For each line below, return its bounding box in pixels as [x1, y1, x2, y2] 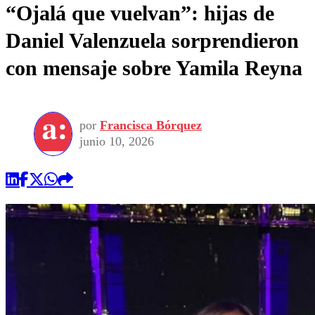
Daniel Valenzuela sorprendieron [6, 28, 299, 52]
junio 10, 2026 [79, 134, 154, 149]
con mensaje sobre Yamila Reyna [6, 56, 302, 79]
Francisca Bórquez [100, 118, 202, 133]
